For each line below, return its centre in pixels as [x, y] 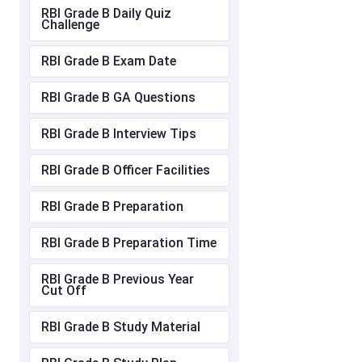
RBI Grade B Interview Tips [119, 134]
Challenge [70, 25]
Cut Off [64, 291]
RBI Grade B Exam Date [109, 61]
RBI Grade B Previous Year [118, 280]
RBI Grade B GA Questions [118, 98]
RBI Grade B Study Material [121, 327]
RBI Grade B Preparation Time [129, 243]
